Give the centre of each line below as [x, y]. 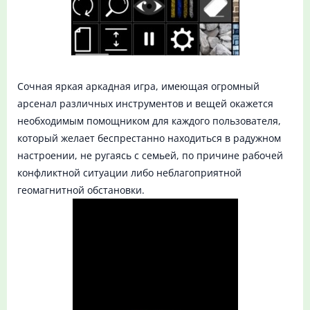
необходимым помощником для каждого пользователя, [149, 121]
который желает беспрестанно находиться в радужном [149, 138]
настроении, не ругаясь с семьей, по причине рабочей [150, 156]
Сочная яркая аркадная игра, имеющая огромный [138, 86]
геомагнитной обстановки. [81, 190]
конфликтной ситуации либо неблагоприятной [129, 173]
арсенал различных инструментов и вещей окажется [145, 104]
